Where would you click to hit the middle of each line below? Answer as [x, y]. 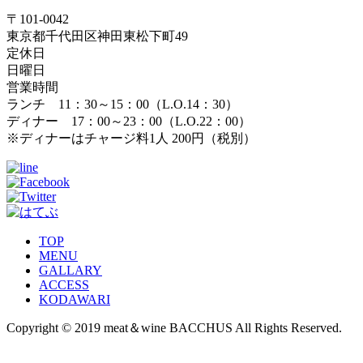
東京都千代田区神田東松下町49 [97, 36]
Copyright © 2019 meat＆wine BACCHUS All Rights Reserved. [174, 328]
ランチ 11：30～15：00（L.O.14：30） [122, 105]
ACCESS [64, 285]
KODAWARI [75, 300]
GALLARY [70, 271]
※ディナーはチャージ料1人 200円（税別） [131, 139]
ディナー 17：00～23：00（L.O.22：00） [129, 122]
